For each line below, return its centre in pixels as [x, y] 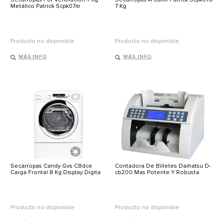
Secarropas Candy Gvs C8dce [51, 166]
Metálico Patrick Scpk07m [45, 6]
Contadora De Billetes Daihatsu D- [163, 166]
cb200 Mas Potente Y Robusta [157, 173]
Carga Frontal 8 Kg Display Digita [55, 173]
